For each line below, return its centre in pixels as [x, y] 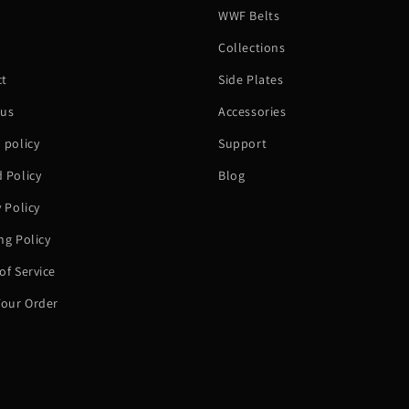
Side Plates [251, 80]
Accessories [252, 112]
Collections [252, 48]
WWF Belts [249, 16]
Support [243, 144]
